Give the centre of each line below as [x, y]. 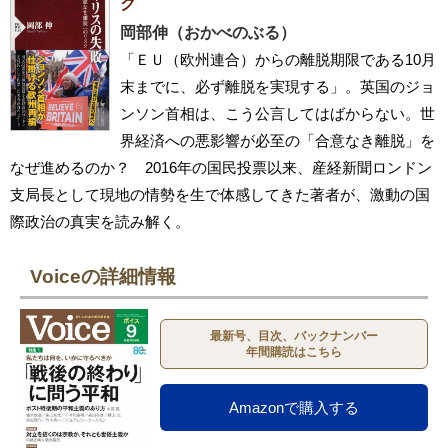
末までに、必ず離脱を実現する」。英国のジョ [277, 86]
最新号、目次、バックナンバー [294, 335]
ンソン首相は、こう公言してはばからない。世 [277, 113]
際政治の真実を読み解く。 [100, 221]
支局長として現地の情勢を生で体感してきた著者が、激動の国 [220, 194]
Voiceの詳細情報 [103, 276]
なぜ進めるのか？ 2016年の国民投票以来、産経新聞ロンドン [221, 167]
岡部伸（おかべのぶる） [208, 32]
